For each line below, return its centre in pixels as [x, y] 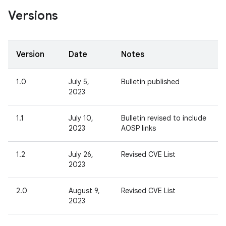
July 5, [79, 82]
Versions [33, 16]
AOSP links [138, 128]
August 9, [84, 191]
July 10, [81, 118]
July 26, [81, 154]
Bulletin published [150, 82]
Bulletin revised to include [164, 118]
